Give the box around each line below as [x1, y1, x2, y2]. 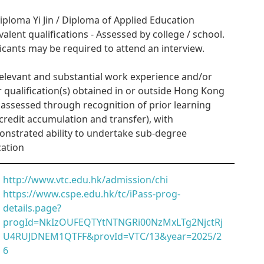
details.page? [3, 202, 61, 214]
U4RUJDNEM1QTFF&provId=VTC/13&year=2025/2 [3, 230, 222, 243]
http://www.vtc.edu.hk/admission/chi [3, 173, 168, 186]
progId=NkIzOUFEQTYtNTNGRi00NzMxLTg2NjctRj [3, 216, 223, 229]
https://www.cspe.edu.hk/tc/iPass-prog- [3, 187, 180, 200]
